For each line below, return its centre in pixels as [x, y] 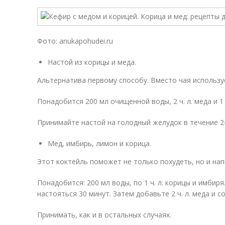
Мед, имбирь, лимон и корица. [99, 143]
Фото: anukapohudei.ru [75, 41]
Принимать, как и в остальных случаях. [104, 215]
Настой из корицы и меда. [92, 62]
